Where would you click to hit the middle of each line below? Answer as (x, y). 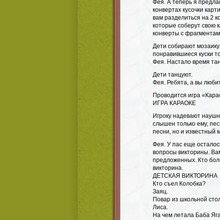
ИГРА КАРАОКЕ (174, 103)
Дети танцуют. (173, 75)
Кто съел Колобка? (179, 184)
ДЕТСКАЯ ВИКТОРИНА (185, 176)
